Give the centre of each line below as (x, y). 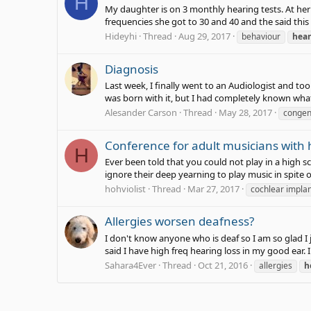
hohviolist (125, 189)
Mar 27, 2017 (213, 189)
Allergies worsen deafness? (179, 221)
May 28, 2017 (245, 113)
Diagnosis (132, 69)
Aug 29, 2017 (204, 36)
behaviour (261, 37)
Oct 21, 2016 (223, 265)
